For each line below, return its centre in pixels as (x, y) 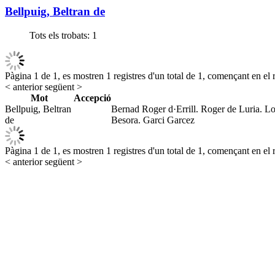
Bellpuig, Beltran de (55, 11)
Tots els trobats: (60, 35)
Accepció (92, 98)
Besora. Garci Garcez (153, 120)
